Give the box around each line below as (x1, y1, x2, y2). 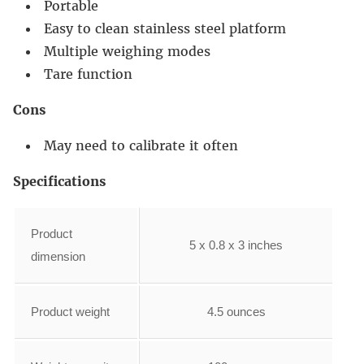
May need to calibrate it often (44, 137, 238, 154)
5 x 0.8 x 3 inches (189, 238, 283, 253)
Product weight (31, 305, 110, 319)
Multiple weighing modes (44, 43, 210, 60)
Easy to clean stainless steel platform (44, 20, 286, 37)
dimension (31, 249, 85, 264)
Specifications (13, 173, 106, 190)
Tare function (44, 66, 132, 83)
